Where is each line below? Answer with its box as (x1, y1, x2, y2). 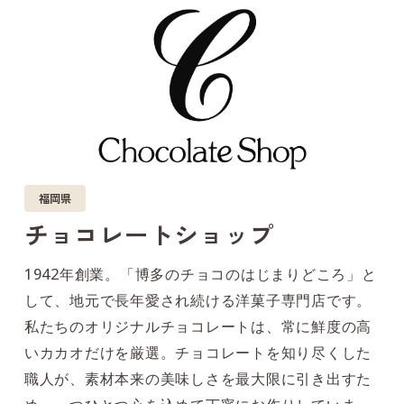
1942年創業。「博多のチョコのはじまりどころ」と (23, 262, 377, 284)
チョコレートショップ (23, 216, 275, 252)
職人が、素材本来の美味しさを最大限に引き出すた (23, 367, 372, 389)
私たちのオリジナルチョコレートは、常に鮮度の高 (23, 315, 372, 336)
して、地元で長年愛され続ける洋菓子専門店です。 (23, 289, 372, 310)
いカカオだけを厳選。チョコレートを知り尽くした (23, 341, 372, 363)
